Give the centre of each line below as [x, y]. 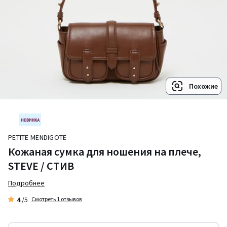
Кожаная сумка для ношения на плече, [105, 151]
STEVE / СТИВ [41, 165]
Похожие [203, 86]
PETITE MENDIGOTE [40, 137]
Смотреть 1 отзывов [57, 199]
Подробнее [26, 183]
